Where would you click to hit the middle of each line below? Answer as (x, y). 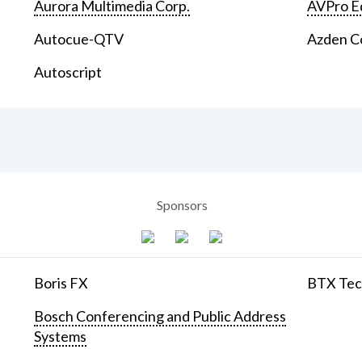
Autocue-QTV (79, 39)
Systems (61, 336)
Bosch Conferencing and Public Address (160, 316)
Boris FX (61, 282)
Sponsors (182, 204)
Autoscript (68, 72)
